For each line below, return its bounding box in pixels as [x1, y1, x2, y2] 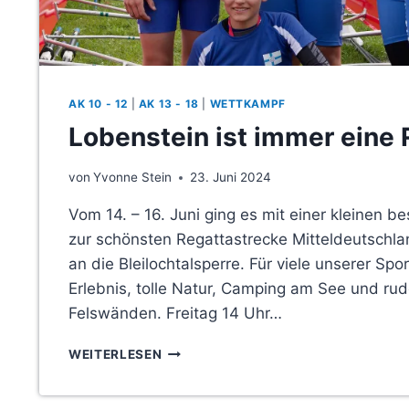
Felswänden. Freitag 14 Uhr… [68, 304, 282, 323]
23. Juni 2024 [190, 170, 272, 185]
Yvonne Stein [93, 170, 173, 185]
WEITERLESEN [68, 347, 163, 362]
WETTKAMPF [209, 96, 286, 110]
